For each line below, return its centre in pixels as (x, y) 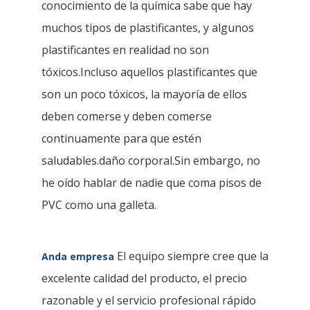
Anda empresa (78, 256)
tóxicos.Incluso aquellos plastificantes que (149, 72)
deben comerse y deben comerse (127, 116)
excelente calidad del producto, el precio (144, 278)
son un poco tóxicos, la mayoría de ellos (144, 94)
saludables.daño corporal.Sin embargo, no (151, 160)
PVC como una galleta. (99, 204)
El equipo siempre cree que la (191, 256)
